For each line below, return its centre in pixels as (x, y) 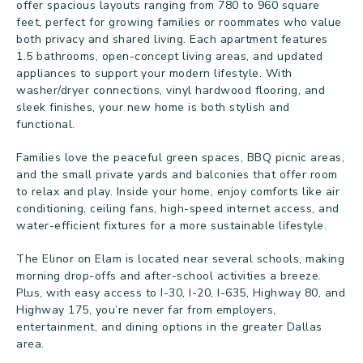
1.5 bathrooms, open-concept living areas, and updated (170, 56)
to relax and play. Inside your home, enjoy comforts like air (178, 192)
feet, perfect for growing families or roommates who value (179, 22)
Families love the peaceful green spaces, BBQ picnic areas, (180, 158)
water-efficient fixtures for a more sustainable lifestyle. (171, 226)
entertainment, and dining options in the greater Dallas (169, 327)
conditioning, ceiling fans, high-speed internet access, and (178, 209)
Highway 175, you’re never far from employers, (146, 310)
